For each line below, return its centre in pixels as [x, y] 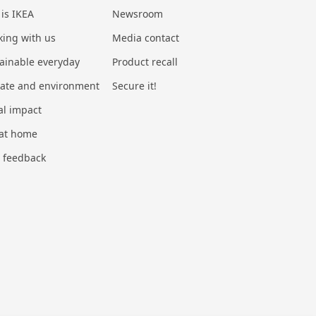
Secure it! [135, 86]
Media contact [146, 38]
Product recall [145, 62]
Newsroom [138, 14]
